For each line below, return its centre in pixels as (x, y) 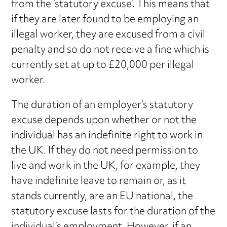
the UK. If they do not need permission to (105, 152)
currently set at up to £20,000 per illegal (103, 66)
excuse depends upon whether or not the (104, 121)
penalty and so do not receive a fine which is (110, 51)
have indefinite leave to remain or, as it (99, 182)
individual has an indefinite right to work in (107, 136)
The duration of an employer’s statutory (102, 106)
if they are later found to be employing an (105, 20)
